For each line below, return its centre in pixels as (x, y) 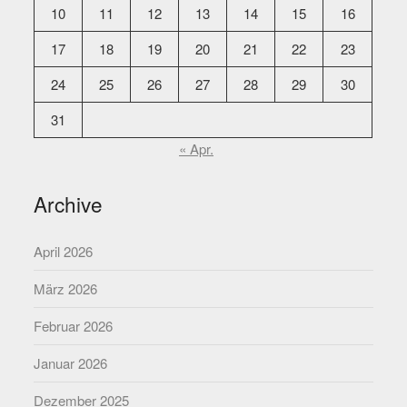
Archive (69, 203)
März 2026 (66, 288)
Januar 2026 (71, 362)
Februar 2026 (74, 325)
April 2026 (64, 251)
